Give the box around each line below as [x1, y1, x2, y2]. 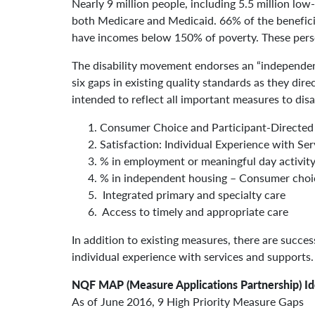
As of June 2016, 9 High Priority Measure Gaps [72, 293, 304, 309]
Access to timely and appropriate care [100, 203, 288, 219]
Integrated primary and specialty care [100, 186, 285, 202]
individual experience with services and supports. [72, 248, 314, 264]
